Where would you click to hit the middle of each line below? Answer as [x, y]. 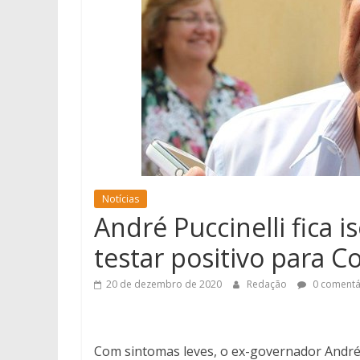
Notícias [121, 199]
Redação [268, 284]
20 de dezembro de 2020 [164, 284]
